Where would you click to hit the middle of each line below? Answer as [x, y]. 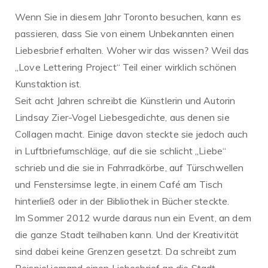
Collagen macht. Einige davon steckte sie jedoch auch [132, 134]
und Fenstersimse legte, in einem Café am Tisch [119, 185]
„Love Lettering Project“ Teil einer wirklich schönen [126, 67]
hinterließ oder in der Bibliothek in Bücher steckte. [122, 201]
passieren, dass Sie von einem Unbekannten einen [125, 34]
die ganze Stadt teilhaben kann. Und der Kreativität [127, 235]
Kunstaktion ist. [48, 84]
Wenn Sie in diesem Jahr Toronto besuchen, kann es [128, 17]
